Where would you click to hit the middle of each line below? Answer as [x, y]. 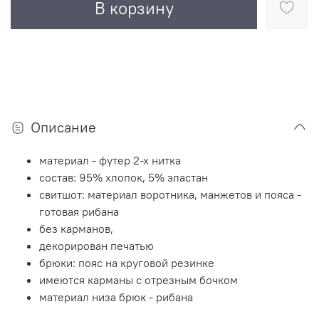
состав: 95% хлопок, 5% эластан [124, 177]
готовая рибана [79, 211]
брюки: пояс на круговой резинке [127, 262]
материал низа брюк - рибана [116, 297]
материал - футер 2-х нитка [110, 160]
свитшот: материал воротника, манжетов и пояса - [170, 194]
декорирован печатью [96, 245]
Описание [63, 127]
